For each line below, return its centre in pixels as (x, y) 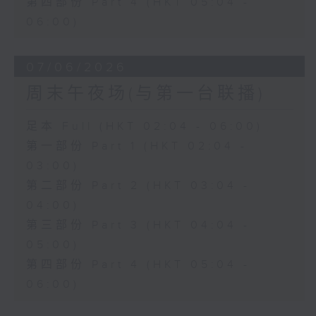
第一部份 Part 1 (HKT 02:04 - (136, 147)
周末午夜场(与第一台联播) (145, 94)
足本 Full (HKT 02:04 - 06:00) (144, 127)
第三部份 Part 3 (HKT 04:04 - (138, 226)
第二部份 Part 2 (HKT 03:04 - (138, 186)
